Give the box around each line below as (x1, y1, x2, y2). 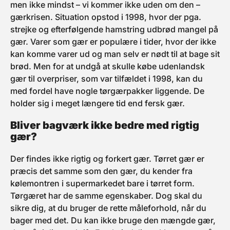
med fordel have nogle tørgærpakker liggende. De (10, 86, 204, 96)
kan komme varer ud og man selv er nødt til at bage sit (10, 49, 220, 59)
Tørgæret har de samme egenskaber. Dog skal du (10, 190, 202, 201)
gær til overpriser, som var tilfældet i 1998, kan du (10, 73, 203, 84)
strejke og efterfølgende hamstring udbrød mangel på (10, 24, 218, 34)
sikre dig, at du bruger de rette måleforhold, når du (10, 203, 206, 213)
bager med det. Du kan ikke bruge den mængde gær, (10, 215, 216, 225)
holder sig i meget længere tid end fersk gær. (10, 98, 185, 108)
